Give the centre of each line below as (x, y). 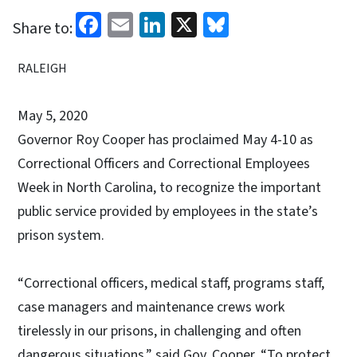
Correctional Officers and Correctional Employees (164, 163)
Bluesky (271, 23)
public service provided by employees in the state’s (168, 211)
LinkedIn (212, 23)
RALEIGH (42, 68)
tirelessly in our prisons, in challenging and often (159, 331)
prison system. (63, 235)
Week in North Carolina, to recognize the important (169, 187)
